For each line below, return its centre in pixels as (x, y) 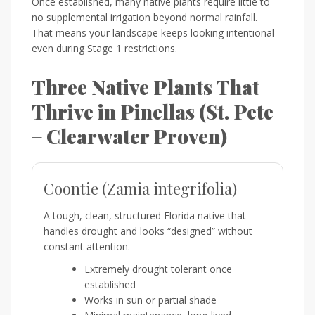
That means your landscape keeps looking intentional (153, 32)
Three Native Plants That (146, 86)
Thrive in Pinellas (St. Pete (153, 111)
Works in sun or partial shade (150, 300)
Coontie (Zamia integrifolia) (140, 188)
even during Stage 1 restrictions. (104, 48)
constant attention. (87, 246)
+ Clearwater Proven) (129, 136)
